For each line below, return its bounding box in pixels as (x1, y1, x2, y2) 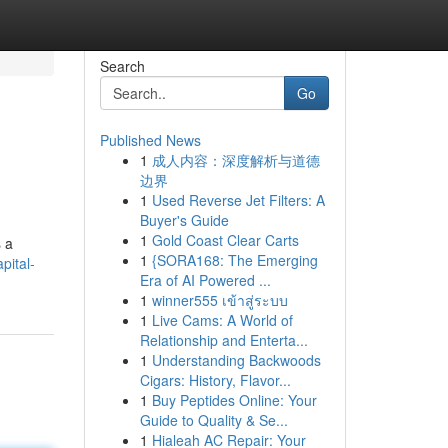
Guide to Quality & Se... (139, 410, 288, 430)
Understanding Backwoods (151, 350, 321, 370)
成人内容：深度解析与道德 (151, 150, 320, 170)
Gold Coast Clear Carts (151, 230, 299, 250)
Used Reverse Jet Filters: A (151, 190, 325, 210)
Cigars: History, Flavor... (139, 370, 291, 390)
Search (99, 56, 145, 76)
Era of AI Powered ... (139, 270, 271, 290)
